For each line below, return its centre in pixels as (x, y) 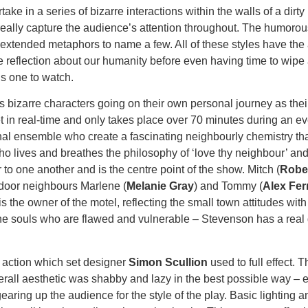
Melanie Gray (160, 186)
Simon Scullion (168, 262)
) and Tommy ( (228, 186)
